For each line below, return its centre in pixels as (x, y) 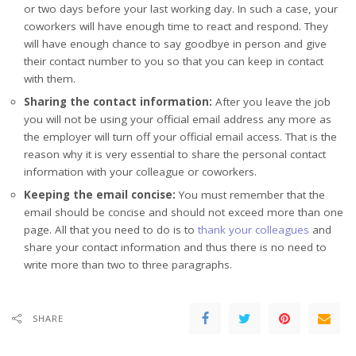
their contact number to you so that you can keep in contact (174, 62)
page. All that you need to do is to (111, 230)
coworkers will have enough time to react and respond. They (176, 27)
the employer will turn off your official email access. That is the (180, 137)
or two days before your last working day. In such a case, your (181, 9)
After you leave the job (273, 102)
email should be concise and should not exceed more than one (184, 213)
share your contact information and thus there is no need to (175, 248)
